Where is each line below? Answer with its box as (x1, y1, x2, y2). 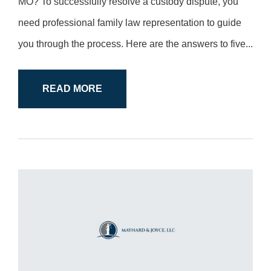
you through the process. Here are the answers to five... (18, 39, 253, 49)
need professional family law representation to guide (18, 18, 241, 28)
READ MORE (42, 83, 102, 94)
